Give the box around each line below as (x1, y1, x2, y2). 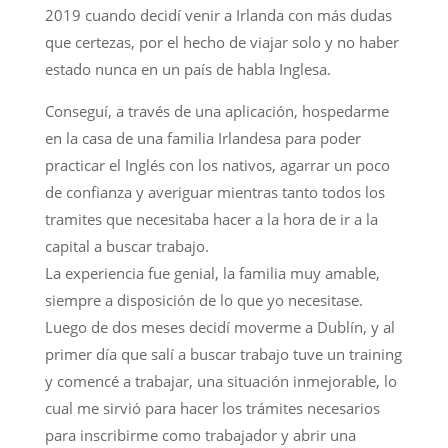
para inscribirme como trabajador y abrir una (44, 424, 356, 445)
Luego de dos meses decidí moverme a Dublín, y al (44, 316, 395, 337)
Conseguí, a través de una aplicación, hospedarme (44, 100, 389, 121)
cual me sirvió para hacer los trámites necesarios (44, 397, 380, 418)
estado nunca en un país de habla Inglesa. (44, 58, 331, 79)
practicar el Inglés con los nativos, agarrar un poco (44, 154, 390, 175)
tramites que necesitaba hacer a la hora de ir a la (44, 208, 378, 229)
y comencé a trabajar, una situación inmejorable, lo (44, 370, 397, 391)
